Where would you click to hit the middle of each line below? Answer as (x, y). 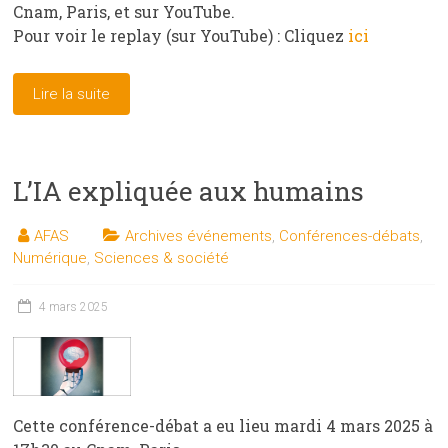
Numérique (50, 257)
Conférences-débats (350, 235)
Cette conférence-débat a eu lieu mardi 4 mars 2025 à (223, 425)
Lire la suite (72, 93)
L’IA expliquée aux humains (189, 190)
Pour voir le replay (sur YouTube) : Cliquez (181, 35)
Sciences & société (162, 257)
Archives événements (199, 235)
